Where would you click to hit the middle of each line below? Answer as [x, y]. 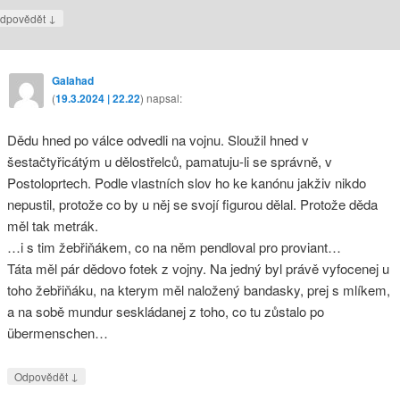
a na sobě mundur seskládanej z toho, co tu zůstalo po [165, 311]
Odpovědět [42, 377]
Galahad [72, 81]
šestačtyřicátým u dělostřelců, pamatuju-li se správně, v [169, 161]
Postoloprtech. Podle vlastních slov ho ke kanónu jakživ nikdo [186, 182]
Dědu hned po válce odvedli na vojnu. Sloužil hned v [158, 139]
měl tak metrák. [52, 225]
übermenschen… [57, 332]
